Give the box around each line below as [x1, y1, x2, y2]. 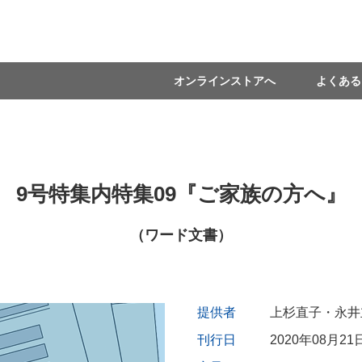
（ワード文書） [130, 227, 232, 243]
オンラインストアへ [174, 74, 276, 87]
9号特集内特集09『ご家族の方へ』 [15, 182, 347, 206]
